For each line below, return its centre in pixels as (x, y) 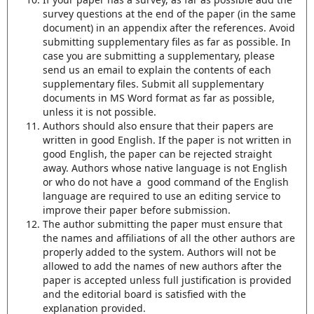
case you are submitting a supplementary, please (158, 56)
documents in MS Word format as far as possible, (158, 98)
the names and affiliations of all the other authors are (169, 238)
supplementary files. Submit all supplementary (153, 84)
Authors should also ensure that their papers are (158, 126)
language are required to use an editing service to (161, 196)
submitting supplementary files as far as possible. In (166, 42)
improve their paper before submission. (136, 210)
